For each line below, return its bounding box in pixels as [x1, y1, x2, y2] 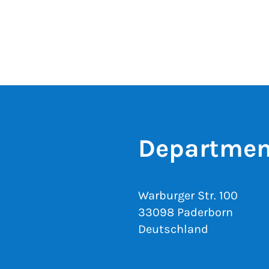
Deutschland [138, 222, 208, 236]
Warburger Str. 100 [138, 189, 238, 202]
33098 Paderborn [138, 205, 233, 219]
